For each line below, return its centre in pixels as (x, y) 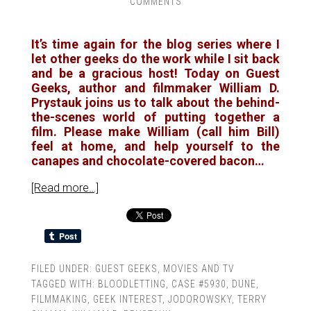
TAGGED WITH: (64, 284)
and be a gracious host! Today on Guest (155, 73)
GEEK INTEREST (127, 299)
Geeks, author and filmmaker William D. (155, 88)
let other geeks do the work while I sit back (155, 59)
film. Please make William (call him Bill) (155, 132)
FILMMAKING (59, 299)
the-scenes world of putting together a (155, 117)
